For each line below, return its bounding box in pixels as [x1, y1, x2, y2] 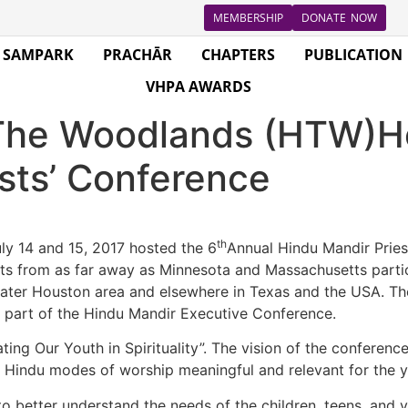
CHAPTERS [200, 45, 275, 65]
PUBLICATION [303, 45, 403, 65]
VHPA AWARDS [145, 76, 251, 97]
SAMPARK [2, 45, 74, 65]
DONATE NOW [301, 10, 377, 25]
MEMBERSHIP [213, 10, 283, 25]
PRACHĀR [102, 45, 172, 65]
